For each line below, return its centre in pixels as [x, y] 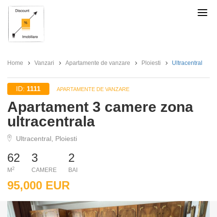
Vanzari [44, 63]
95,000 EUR [39, 185]
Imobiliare [45, 29]
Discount [42, 14]
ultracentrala [51, 121]
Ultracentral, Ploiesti [46, 139]
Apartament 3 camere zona [100, 107]
